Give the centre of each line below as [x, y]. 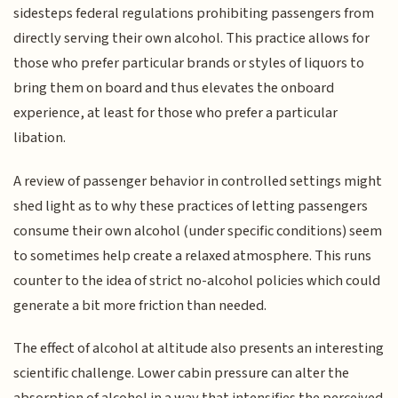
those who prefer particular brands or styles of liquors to [189, 64]
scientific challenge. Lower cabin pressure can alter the [182, 373]
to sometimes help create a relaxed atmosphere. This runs [193, 255]
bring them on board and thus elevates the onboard [174, 88]
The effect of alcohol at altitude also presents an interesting [199, 348]
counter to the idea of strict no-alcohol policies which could [197, 280]
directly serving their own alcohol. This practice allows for [192, 39]
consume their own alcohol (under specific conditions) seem [198, 231]
